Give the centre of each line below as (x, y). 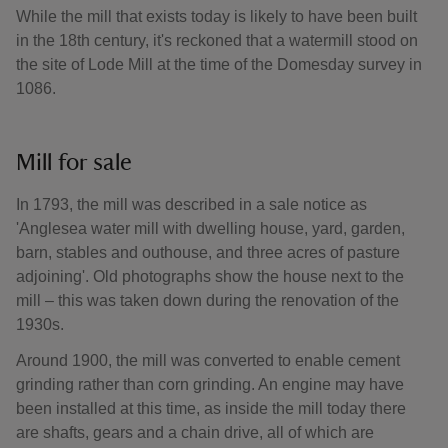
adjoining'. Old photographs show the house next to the (210, 276)
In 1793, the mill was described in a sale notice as (191, 204)
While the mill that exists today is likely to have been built (216, 16)
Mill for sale (74, 163)
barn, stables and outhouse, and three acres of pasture (208, 252)
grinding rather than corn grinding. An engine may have (210, 384)
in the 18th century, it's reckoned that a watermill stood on (217, 40)
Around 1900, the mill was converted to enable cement (208, 360)
